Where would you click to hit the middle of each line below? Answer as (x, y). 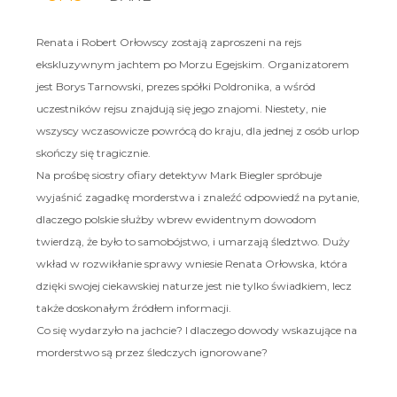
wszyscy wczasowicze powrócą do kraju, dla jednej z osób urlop (197, 130)
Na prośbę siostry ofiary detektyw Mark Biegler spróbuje (179, 175)
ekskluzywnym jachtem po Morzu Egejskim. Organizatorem (192, 64)
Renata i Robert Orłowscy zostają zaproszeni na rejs (168, 42)
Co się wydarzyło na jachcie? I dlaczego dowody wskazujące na (196, 330)
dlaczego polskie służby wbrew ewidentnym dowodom (176, 219)
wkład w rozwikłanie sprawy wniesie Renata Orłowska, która (191, 263)
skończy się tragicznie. (93, 152)
